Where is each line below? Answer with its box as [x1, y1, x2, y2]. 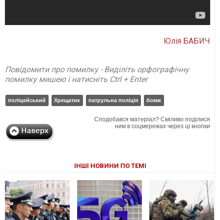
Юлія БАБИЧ [164, 36, 211, 46]
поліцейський [8, 97, 46, 104]
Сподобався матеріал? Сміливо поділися [94, 116, 211, 123]
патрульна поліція [88, 97, 138, 104]
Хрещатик [54, 97, 80, 104]
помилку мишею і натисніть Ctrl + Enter [5, 75, 147, 84]
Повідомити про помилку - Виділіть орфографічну [5, 65, 189, 75]
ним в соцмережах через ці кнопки [115, 123, 211, 130]
